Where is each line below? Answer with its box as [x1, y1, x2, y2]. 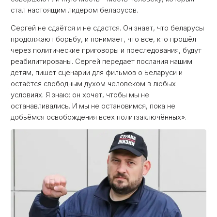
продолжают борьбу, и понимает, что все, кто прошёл [11, 34, 197, 44]
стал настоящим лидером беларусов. [11, 6, 139, 15]
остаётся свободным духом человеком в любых [11, 79, 176, 88]
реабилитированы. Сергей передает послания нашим [11, 57, 193, 66]
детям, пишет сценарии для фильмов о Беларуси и [11, 68, 183, 77]
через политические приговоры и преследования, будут [11, 46, 202, 55]
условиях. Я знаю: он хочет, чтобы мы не [11, 90, 150, 99]
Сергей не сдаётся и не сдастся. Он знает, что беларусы [11, 23, 204, 32]
